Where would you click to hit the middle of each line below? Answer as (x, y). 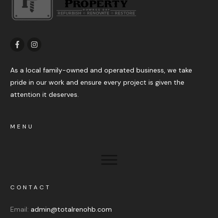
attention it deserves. (45, 94)
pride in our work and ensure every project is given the (97, 82)
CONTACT (31, 188)
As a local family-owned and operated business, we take (101, 70)
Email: (20, 209)
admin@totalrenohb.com (71, 209)
